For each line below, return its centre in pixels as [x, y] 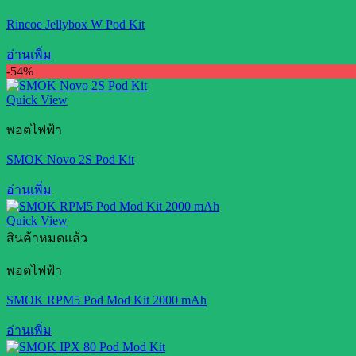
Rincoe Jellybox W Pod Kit [75, 25]
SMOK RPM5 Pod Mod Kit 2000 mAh [106, 300]
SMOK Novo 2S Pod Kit [70, 160]
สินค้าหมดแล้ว [47, 238]
